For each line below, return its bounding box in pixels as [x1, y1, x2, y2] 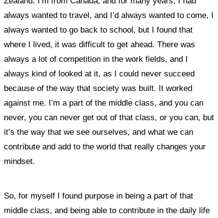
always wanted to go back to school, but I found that [4, 25, 193, 35]
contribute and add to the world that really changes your [4, 142, 206, 151]
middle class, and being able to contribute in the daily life [4, 206, 210, 215]
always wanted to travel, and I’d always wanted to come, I [4, 11, 214, 20]
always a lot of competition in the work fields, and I [4, 54, 188, 64]
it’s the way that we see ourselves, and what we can [4, 127, 193, 137]
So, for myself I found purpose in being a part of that [4, 191, 193, 200]
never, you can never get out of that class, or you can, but [4, 113, 214, 122]
